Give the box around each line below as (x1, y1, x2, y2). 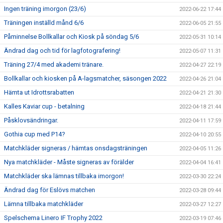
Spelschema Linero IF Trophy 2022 (4, 214, 103, 222)
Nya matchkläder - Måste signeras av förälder (4, 158, 134, 166)
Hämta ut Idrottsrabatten (4, 89, 74, 96)
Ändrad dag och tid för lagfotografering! (4, 47, 120, 54)
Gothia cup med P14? (4, 130, 65, 138)
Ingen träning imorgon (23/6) (4, 5, 86, 12)
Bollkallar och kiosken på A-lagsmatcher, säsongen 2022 (4, 75, 167, 82)
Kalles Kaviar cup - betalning (4, 103, 85, 110)
